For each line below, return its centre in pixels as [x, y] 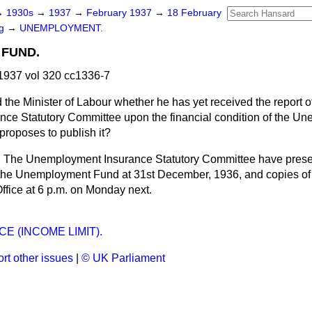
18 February [194, 13]
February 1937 [120, 13]
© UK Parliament [123, 258]
